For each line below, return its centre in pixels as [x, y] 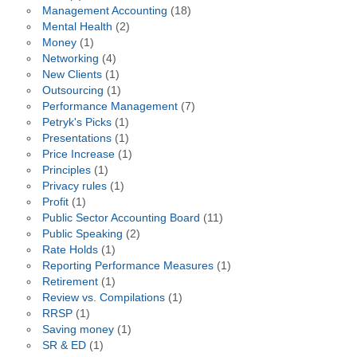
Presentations [76, 139]
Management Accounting [104, 11]
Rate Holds [70, 250]
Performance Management [110, 107]
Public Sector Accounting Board [121, 218]
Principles [66, 171]
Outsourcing [73, 91]
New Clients [72, 75]
